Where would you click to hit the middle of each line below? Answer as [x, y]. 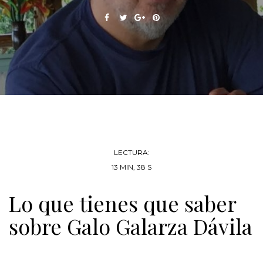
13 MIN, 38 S [131, 167]
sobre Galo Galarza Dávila [131, 226]
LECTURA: [131, 153]
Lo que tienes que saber [122, 203]
